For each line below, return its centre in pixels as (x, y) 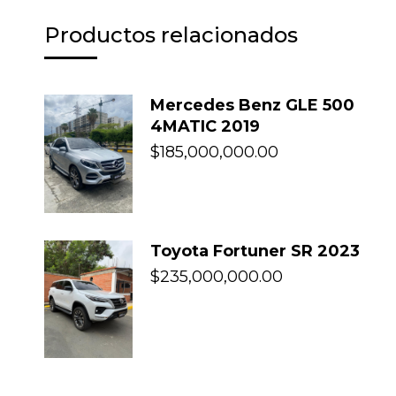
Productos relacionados (171, 35)
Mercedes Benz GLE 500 (252, 106)
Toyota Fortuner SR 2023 (255, 251)
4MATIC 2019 (205, 127)
